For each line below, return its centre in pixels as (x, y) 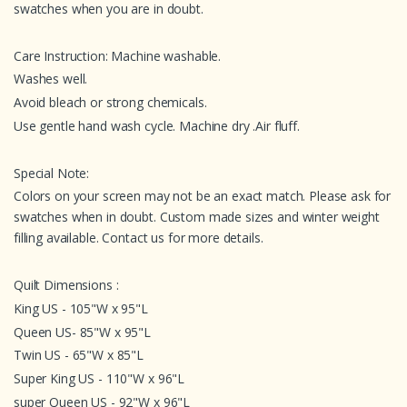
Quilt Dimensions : (66, 284)
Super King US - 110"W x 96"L (99, 379)
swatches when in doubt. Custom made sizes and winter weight (197, 217)
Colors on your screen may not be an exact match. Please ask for (203, 196)
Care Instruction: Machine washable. (119, 55)
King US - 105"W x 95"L (81, 308)
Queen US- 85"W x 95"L (83, 332)
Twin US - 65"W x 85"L (79, 355)
